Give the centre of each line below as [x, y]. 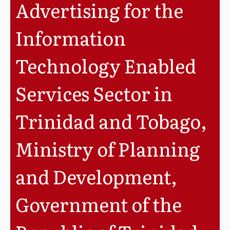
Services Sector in [94, 93]
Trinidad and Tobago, [111, 121]
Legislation [42, 23]
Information [71, 38]
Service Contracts [54, 51]
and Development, [96, 176]
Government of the [99, 204]
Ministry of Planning [108, 149]
